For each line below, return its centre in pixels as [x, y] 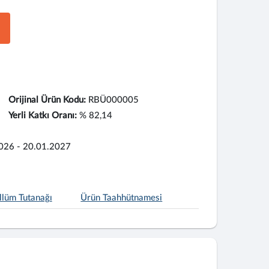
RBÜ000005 [113, 100]
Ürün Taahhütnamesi [122, 198]
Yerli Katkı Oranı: [42, 116]
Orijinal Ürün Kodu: [47, 100]
